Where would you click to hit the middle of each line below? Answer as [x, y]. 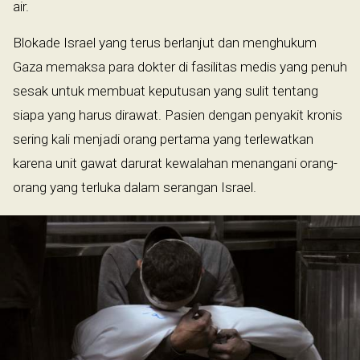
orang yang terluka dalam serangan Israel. [135, 187]
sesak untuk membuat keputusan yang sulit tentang [166, 90]
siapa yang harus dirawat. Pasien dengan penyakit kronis [178, 115]
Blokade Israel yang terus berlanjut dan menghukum [165, 42]
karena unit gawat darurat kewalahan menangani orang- [175, 163]
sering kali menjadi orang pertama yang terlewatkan [163, 139]
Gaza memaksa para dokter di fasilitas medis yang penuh [180, 66]
